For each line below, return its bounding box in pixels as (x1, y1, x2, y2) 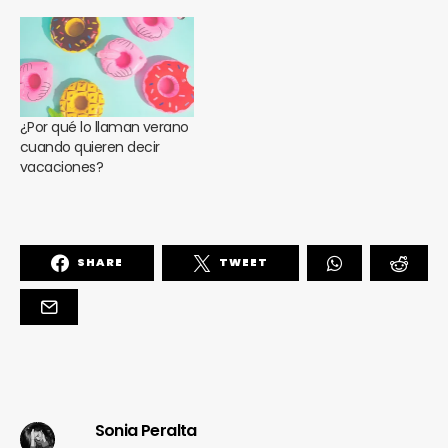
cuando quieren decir (20, 136, 160, 157)
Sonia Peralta (94, 418, 197, 442)
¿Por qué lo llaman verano (20, 116, 189, 137)
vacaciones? (20, 156, 104, 177)
